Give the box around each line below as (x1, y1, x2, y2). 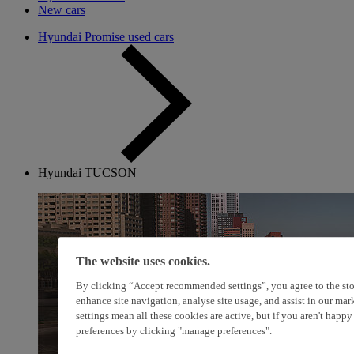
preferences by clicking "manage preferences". (76, 325, 272, 337)
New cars (38, 3, 85, 17)
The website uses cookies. (76, 254, 210, 269)
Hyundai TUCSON (38, 166, 137, 179)
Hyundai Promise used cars (38, 30, 174, 43)
